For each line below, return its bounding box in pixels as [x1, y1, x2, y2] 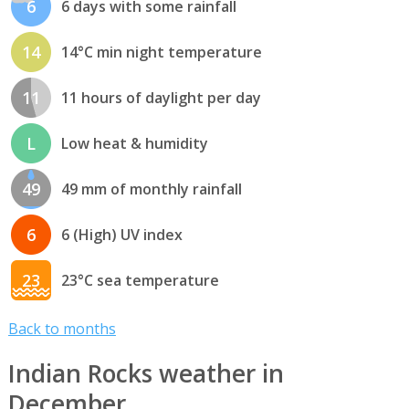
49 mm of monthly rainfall [60, 178, 242, 199]
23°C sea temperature [60, 269, 219, 290]
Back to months [7, 318, 116, 339]
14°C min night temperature [60, 41, 262, 62]
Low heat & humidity [60, 132, 208, 153]
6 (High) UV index [60, 224, 183, 245]
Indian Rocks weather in [7, 357, 284, 391]
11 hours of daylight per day [60, 87, 261, 108]
